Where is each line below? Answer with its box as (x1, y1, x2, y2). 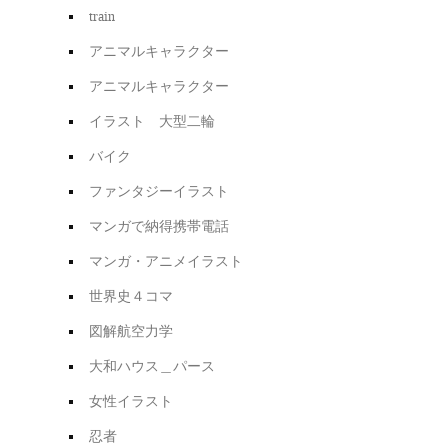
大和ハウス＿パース (88, 357, 215, 373)
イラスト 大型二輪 (88, 112, 215, 128)
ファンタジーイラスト (88, 182, 229, 198)
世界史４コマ (88, 287, 173, 303)
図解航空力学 (88, 322, 173, 338)
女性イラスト (88, 392, 173, 408)
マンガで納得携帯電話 (88, 217, 229, 233)
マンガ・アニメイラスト (88, 252, 243, 268)
